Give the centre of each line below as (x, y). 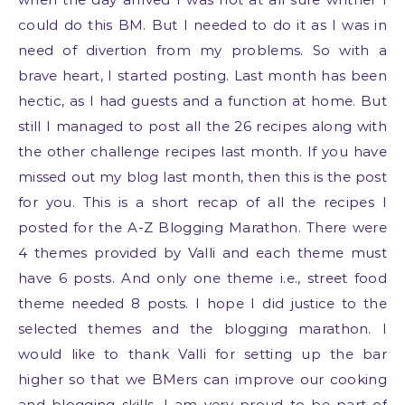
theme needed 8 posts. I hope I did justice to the (202, 303)
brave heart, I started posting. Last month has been (202, 75)
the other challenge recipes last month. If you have (202, 151)
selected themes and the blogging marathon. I (202, 329)
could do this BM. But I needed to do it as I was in (202, 25)
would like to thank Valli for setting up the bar (202, 354)
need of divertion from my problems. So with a (202, 50)
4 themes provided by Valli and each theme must (202, 253)
